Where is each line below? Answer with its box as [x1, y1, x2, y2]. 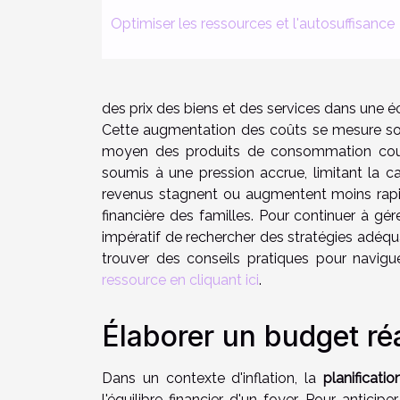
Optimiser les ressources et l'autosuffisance [111, 14, 395, 32]
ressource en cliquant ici [102, 271, 259, 288]
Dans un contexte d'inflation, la [102, 369, 323, 387]
